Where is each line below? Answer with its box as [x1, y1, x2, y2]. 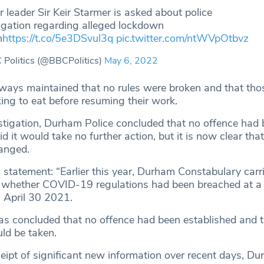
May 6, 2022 [104, 54, 159, 68]
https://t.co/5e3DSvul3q [2, 31, 114, 46]
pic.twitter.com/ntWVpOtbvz [116, 31, 249, 46]
